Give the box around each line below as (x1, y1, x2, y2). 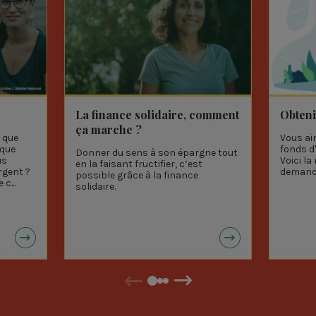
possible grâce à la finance (75, 169, 199, 181)
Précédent (133, 279, 190, 296)
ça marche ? (75, 121, 142, 137)
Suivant (182, 279, 228, 296)
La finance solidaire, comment (75, 107, 240, 122)
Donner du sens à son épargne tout (75, 146, 238, 159)
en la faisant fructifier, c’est (75, 157, 203, 170)
